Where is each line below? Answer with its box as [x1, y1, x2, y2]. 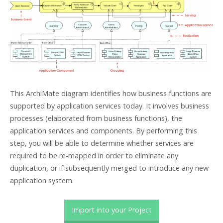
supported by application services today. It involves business [10, 101, 209, 111]
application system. [10, 176, 74, 186]
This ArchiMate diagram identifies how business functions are [10, 89, 212, 99]
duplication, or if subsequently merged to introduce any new [10, 163, 209, 173]
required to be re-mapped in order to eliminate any [10, 151, 178, 161]
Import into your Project [71, 205, 152, 215]
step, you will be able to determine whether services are [10, 138, 194, 148]
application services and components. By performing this [10, 126, 197, 136]
